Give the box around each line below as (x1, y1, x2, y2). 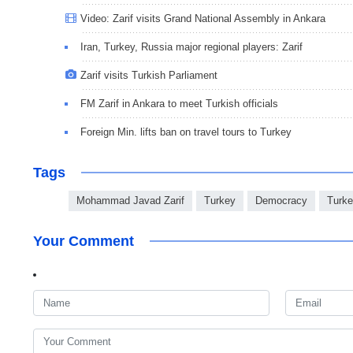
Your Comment (33, 233, 134, 250)
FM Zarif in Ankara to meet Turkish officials (80, 98, 278, 110)
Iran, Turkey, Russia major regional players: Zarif (80, 41, 303, 54)
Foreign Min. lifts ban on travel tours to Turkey (80, 126, 292, 139)
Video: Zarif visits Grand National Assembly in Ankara (80, 13, 325, 25)
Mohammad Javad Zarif (76, 195, 184, 207)
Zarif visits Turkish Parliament (80, 69, 217, 82)
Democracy (255, 195, 307, 207)
